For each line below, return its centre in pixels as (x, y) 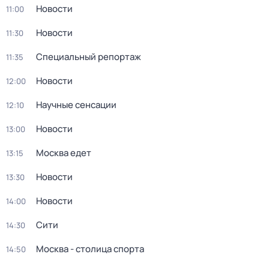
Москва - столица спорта (90, 249)
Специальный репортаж (89, 57)
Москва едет (64, 153)
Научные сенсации (76, 105)
